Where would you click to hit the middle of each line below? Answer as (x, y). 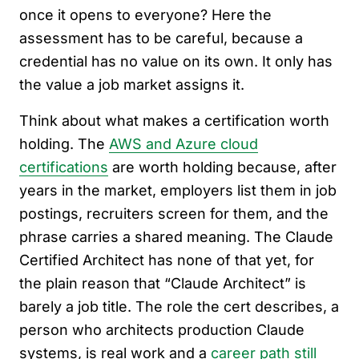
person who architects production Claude (162, 329)
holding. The (64, 143)
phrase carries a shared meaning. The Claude (176, 236)
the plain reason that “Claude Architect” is (163, 283)
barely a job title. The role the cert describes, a (179, 306)
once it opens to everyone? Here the (145, 14)
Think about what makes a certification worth (174, 120)
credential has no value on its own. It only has (176, 61)
